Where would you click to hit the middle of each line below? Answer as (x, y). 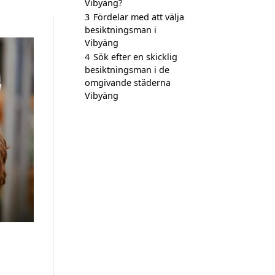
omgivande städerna (128, 83)
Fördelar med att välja (139, 17)
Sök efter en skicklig (135, 57)
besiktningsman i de (127, 70)
